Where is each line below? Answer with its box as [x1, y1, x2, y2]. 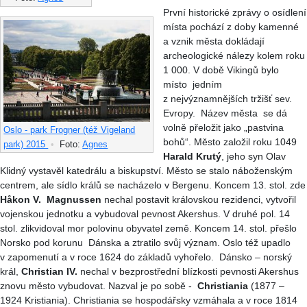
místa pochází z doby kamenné [163, 21, 299, 32]
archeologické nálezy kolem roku [163, 49, 306, 61]
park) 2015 [3, 139, 49, 150]
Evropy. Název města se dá [163, 107, 288, 119]
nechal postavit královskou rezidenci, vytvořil [101, 193, 296, 205]
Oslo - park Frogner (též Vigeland [3, 125, 136, 136]
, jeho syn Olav [221, 150, 286, 162]
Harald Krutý [163, 150, 222, 162]
